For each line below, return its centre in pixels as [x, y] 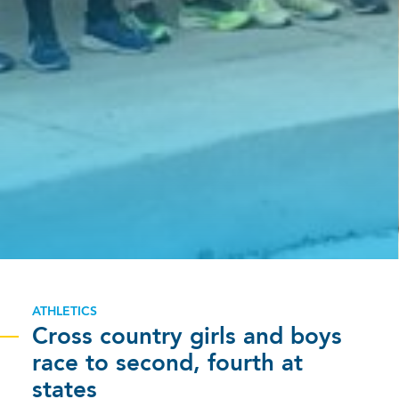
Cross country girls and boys [187, 337]
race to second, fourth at [167, 364]
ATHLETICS [65, 311]
